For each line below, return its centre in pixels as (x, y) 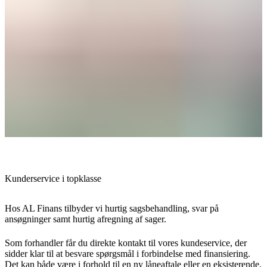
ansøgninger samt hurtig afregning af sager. (86, 219)
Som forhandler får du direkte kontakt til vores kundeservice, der (126, 243)
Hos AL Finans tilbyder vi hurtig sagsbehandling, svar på (112, 208)
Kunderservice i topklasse (53, 178)
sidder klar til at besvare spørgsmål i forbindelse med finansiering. (128, 254)
